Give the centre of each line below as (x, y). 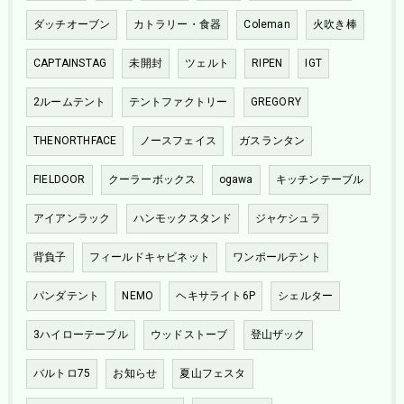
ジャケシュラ (288, 219)
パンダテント (66, 296)
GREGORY (275, 102)
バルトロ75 (62, 374)
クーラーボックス (152, 180)
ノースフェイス (178, 141)
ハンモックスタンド (183, 219)
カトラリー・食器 (177, 25)
